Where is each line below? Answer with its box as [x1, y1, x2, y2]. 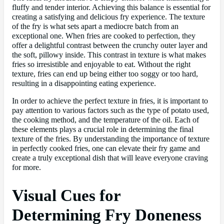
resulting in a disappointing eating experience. [12, 78, 156, 88]
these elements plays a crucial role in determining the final [12, 125, 193, 134]
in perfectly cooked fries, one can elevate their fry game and [12, 144, 200, 153]
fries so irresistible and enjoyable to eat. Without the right [12, 59, 190, 69]
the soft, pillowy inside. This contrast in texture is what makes [12, 50, 206, 59]
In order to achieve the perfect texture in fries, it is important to [12, 96, 208, 106]
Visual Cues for [12, 186, 120, 205]
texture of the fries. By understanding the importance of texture [12, 134, 209, 144]
